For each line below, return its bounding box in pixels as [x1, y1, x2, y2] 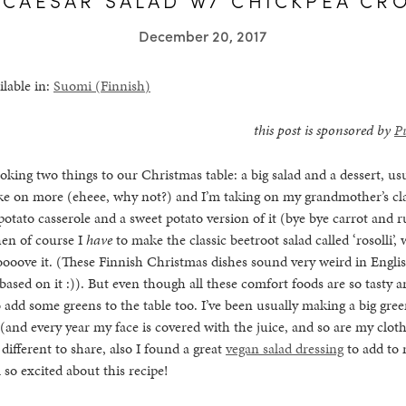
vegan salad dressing [225, 337, 343, 359]
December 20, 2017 [138, 24, 267, 46]
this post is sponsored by [253, 119, 394, 140]
